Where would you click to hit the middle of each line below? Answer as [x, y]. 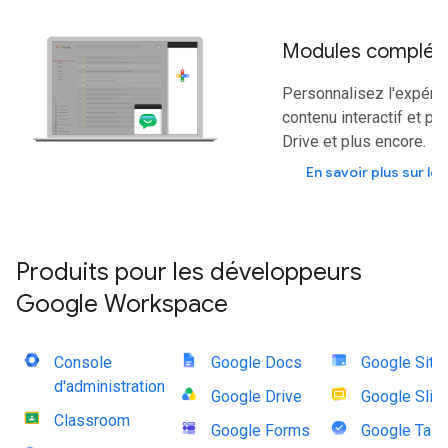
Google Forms [260, 430]
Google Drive [256, 396]
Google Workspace [122, 304]
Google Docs [256, 362]
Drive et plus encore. [354, 141]
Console [83, 362]
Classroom [92, 420]
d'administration [109, 386]
